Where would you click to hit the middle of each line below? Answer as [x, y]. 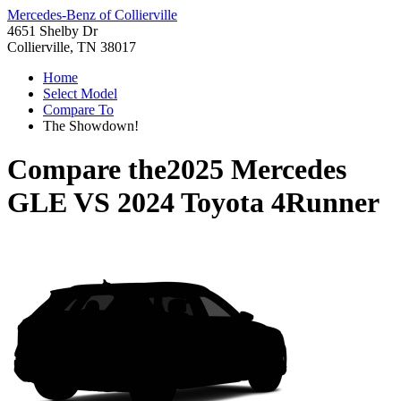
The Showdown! [91, 126]
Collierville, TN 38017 [72, 47]
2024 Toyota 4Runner [248, 203]
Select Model [80, 94]
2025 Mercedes [256, 170]
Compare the [87, 170]
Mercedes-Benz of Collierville [92, 15]
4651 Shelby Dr [52, 31]
